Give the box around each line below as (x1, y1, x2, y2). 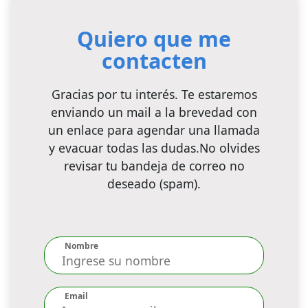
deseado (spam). (107, 175, 201, 192)
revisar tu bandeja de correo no (63, 157, 245, 175)
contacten (101, 47, 207, 75)
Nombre (65, 240, 98, 252)
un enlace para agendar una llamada (48, 122, 260, 139)
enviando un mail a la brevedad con (51, 104, 257, 121)
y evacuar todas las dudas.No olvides (48, 140, 260, 157)
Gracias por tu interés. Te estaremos (51, 86, 257, 103)
